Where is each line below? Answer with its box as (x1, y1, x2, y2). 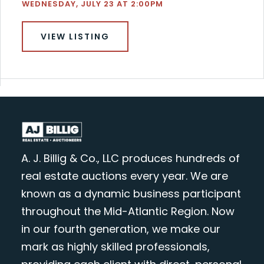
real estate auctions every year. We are (21, 169, 228, 184)
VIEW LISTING (40, 31, 110, 43)
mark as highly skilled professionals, (21, 239, 210, 255)
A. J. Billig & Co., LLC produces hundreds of (21, 151, 240, 166)
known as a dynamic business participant (21, 186, 241, 202)
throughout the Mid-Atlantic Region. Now (21, 204, 235, 219)
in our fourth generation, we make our (21, 222, 220, 237)
